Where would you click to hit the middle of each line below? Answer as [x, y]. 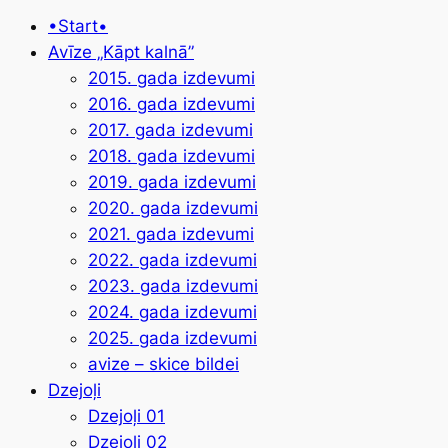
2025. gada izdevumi [172, 337]
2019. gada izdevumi [172, 181]
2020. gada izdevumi [173, 207]
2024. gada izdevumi [172, 311]
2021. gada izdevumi [171, 233]
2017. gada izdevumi [170, 129]
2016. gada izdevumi [171, 103]
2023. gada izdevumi [173, 285]
